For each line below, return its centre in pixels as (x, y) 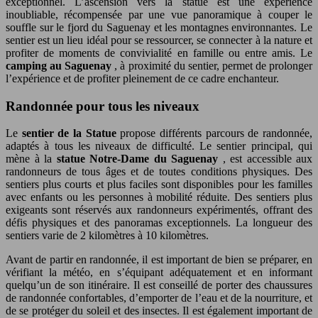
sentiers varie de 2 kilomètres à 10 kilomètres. (107, 236)
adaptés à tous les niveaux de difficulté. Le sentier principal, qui (159, 146)
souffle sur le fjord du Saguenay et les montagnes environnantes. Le (159, 27)
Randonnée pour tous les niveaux (103, 106)
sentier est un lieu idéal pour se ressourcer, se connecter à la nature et (159, 40)
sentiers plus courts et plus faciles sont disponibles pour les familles (159, 185)
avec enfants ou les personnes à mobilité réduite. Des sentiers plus (159, 197)
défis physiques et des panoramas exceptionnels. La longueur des (159, 223)
